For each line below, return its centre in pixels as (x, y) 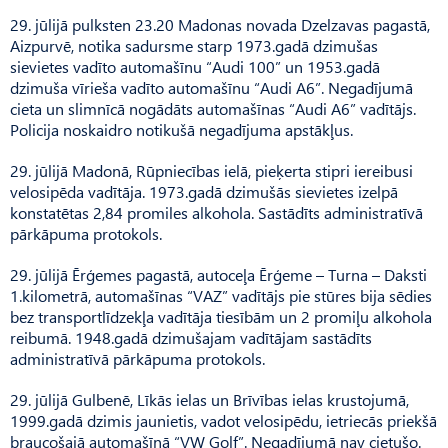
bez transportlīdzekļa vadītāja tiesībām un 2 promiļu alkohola (221, 316)
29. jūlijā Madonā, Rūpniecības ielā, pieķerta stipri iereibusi (211, 170)
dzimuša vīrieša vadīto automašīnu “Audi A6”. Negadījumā (211, 87)
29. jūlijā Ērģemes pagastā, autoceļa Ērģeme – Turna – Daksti (218, 274)
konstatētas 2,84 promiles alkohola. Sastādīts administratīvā (216, 212)
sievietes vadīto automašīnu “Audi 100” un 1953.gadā (195, 66)
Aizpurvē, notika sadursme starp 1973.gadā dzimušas (194, 45)
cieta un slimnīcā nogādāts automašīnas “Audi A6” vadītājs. (213, 108)
